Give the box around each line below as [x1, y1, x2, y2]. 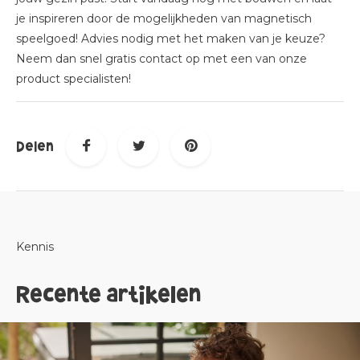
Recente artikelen [16, 282, 201, 307]
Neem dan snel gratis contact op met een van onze [16, 51, 307, 66]
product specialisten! [16, 72, 134, 86]
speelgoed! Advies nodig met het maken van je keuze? [16, 31, 325, 46]
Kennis [16, 239, 54, 254]
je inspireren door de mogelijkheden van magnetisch [16, 11, 312, 26]
